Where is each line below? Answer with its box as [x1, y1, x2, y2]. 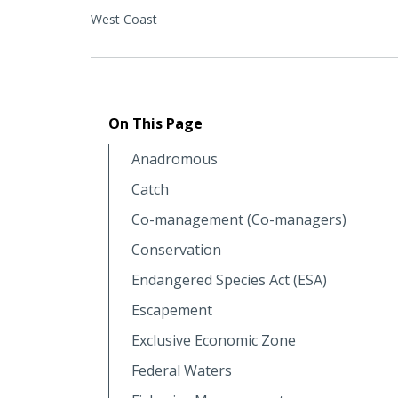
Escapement [131, 299, 212, 320]
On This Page [108, 113, 203, 133]
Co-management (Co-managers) [131, 209, 346, 229]
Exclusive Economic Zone [131, 330, 296, 350]
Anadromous [131, 148, 218, 169]
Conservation [131, 239, 221, 259]
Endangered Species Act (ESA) [131, 269, 327, 290]
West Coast [91, 10, 157, 28]
